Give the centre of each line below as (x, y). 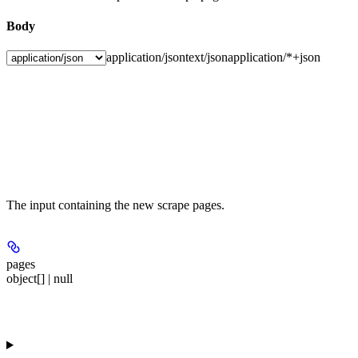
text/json (207, 58)
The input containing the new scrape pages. (115, 205)
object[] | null (40, 279)
